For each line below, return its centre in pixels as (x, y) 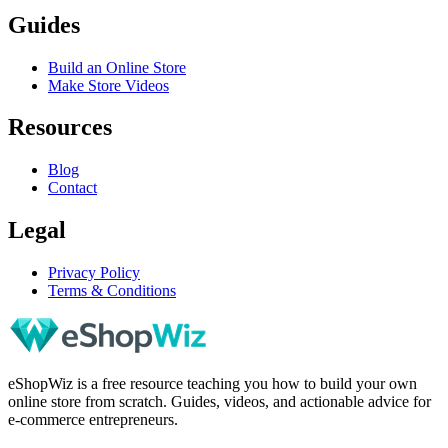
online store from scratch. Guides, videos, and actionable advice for (219, 402)
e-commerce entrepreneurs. (93, 420)
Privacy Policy (94, 273)
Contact (72, 188)
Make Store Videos (108, 85)
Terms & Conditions (112, 291)
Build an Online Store (117, 67)
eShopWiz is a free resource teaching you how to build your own (212, 384)
